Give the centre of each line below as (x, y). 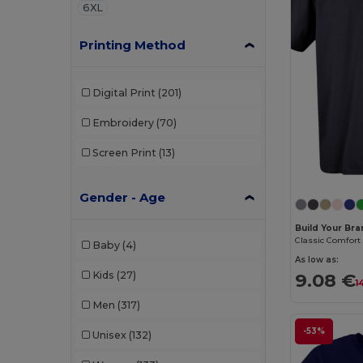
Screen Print (124, 152)
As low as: (317, 260)
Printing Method (133, 45)
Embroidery (123, 122)
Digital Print (124, 92)
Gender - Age (123, 198)
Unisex (109, 335)
